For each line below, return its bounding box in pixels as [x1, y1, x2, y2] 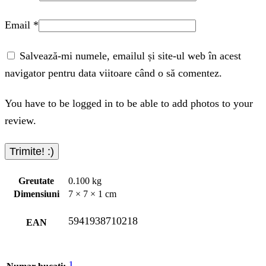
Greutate [18, 176, 54, 186]
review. [5, 115, 36, 127]
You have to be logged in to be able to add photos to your [5, 97, 253, 110]
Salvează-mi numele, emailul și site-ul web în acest [20, 49, 241, 62]
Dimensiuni [13, 189, 59, 199]
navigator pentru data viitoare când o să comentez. [5, 66, 222, 79]
